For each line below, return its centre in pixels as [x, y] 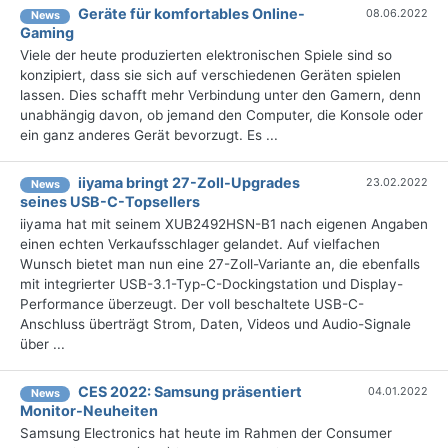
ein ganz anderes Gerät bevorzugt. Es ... [149, 135]
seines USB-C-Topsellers [110, 201]
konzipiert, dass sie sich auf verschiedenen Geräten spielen [210, 75]
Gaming [47, 33]
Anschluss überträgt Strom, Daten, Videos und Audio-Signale [215, 323]
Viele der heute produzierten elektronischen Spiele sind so [206, 55]
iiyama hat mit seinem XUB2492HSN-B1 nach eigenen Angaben [224, 223]
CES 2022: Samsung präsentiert [190, 391]
